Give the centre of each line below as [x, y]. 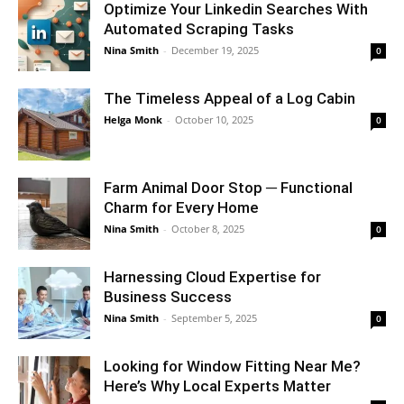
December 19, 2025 [215, 50]
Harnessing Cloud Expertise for [212, 276]
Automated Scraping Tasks [199, 28]
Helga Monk [133, 119]
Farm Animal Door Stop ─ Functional [228, 187]
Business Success [168, 296]
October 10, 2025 [214, 119]
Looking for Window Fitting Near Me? [232, 366]
